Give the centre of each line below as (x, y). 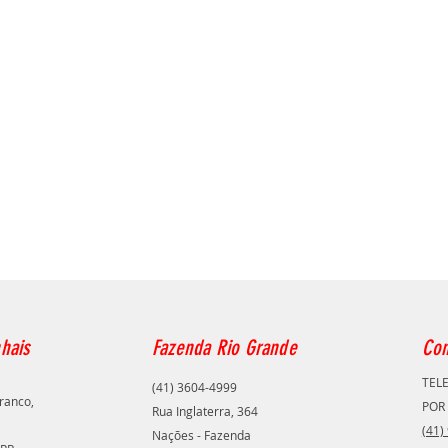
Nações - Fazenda (201, 435)
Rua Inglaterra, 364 (204, 411)
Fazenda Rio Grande (224, 347)
